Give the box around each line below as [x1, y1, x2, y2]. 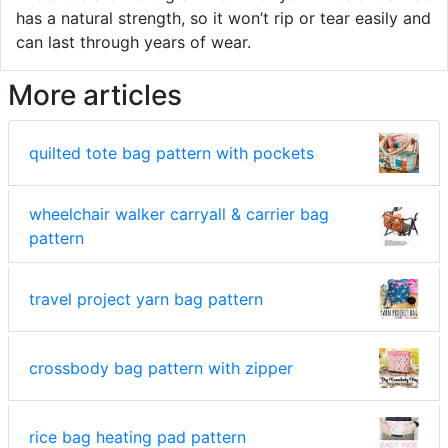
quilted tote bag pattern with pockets [29, 143, 314, 163]
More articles [8, 78, 182, 112]
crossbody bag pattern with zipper [29, 358, 293, 378]
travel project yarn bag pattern [29, 289, 263, 309]
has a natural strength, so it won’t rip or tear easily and [16, 8, 431, 28]
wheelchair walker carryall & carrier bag [29, 204, 329, 224]
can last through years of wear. [16, 32, 251, 52]
